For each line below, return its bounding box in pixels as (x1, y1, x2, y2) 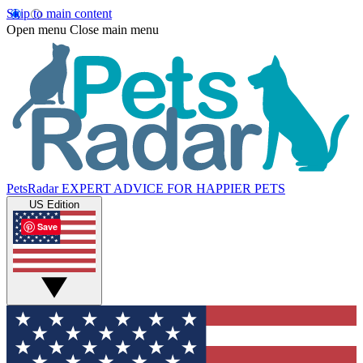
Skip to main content (6, 6, 112, 20)
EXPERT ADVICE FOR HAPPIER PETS (62, 181, 285, 195)
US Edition (29, 198, 79, 211)
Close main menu (70, 23, 159, 36)
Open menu (6, 23, 66, 36)
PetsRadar (6, 181, 58, 195)
